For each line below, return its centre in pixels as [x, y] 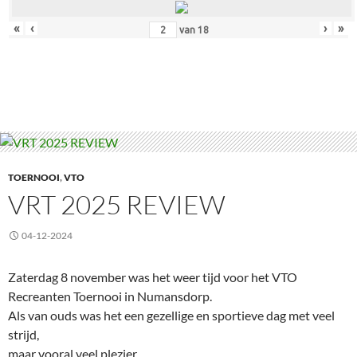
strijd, [24, 335]
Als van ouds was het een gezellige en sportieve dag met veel [171, 316]
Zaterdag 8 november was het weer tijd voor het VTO [153, 277]
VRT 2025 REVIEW [117, 205]
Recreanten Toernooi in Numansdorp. [110, 296]
